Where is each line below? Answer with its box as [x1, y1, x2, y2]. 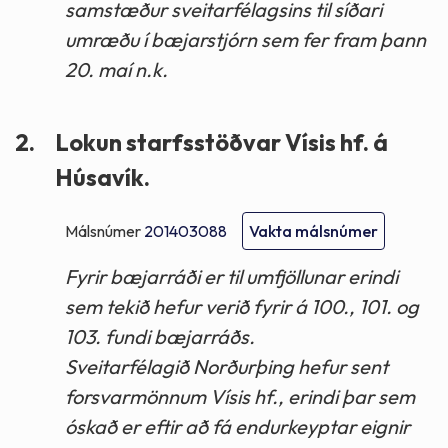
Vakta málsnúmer [249, 221, 378, 242]
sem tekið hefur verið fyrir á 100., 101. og [65, 294, 419, 320]
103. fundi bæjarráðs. [65, 324, 255, 350]
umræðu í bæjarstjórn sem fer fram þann [65, 26, 426, 52]
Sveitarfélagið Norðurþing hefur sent [65, 354, 388, 380]
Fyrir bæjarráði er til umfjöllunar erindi [65, 264, 398, 290]
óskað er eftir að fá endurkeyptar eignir [65, 414, 410, 440]
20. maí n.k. [65, 56, 168, 82]
